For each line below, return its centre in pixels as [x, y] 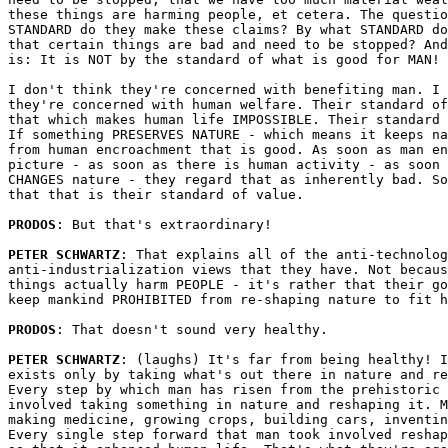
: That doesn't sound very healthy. [192, 329]
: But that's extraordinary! [164, 224]
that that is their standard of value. [156, 194]
